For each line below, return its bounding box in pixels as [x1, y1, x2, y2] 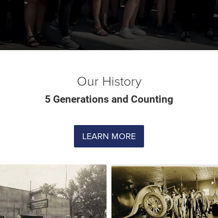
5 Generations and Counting [45, 93, 173, 105]
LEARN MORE [82, 130, 136, 142]
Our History [76, 72, 142, 90]
